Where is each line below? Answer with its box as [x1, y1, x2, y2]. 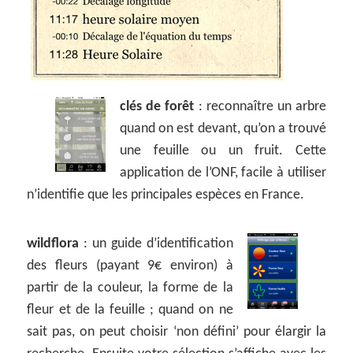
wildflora [27, 236, 80, 251]
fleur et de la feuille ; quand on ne [27, 302, 233, 318]
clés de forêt [120, 98, 195, 114]
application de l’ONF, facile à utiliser [120, 165, 326, 180]
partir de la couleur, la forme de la [27, 280, 233, 295]
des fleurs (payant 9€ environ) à [27, 258, 233, 273]
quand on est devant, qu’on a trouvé [120, 121, 326, 136]
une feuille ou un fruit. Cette [120, 143, 326, 158]
